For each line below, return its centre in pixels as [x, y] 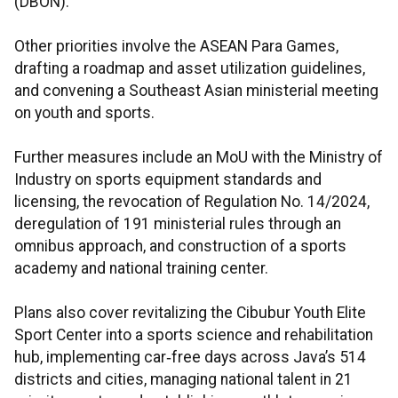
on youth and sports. [84, 113]
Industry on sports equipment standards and [168, 180]
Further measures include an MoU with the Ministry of [199, 158]
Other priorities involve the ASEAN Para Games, [176, 47]
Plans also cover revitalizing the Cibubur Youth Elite [190, 313]
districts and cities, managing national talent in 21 [183, 380]
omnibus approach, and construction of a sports [180, 247]
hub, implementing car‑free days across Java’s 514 [190, 358]
